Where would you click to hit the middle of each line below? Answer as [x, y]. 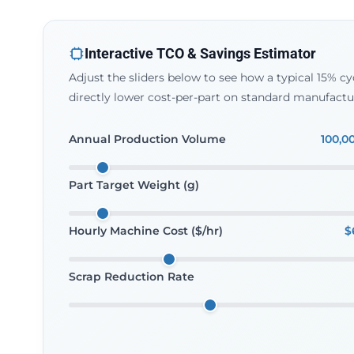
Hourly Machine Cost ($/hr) [145, 231]
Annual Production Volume [147, 139]
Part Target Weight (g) [134, 185]
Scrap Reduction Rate [131, 277]
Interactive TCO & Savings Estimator [200, 53]
